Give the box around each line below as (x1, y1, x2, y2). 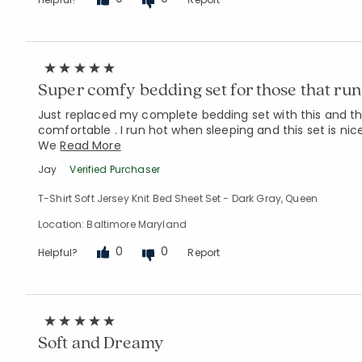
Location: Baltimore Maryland (38, 217, 187, 231)
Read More (60, 137, 121, 154)
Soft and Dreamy (38, 330, 165, 353)
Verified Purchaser (69, 162, 160, 176)
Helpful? (38, 245, 78, 259)
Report (187, 245, 221, 259)
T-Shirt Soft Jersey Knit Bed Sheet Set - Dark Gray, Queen (38, 191, 318, 205)
